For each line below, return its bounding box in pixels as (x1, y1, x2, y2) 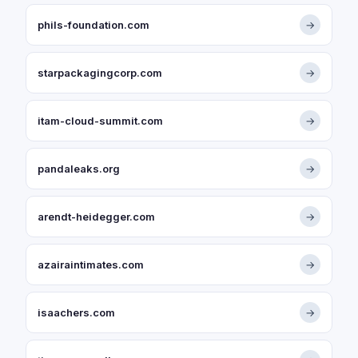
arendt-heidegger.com (38, 210, 155, 223)
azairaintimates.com (38, 258, 144, 271)
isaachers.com (38, 306, 115, 319)
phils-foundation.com (38, 18, 149, 31)
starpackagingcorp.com (38, 66, 162, 79)
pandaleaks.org (38, 162, 120, 175)
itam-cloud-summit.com (38, 114, 163, 127)
